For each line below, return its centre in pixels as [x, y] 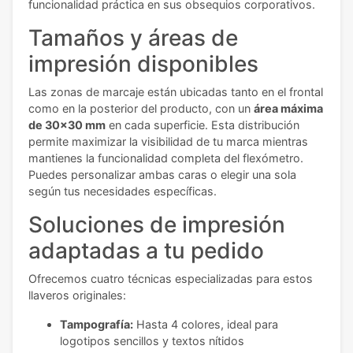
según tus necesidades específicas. [123, 191]
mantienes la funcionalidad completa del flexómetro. [166, 158]
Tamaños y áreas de [133, 37]
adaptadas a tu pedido [146, 250]
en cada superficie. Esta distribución [203, 124]
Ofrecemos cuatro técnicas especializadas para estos [171, 278]
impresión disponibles [143, 63]
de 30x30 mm [67, 124]
